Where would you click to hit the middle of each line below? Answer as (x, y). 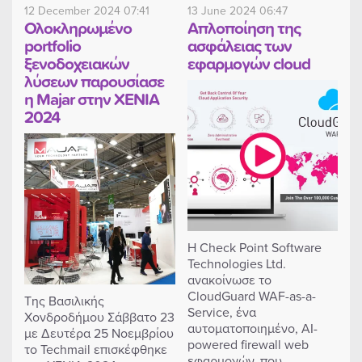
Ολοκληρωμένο (78, 27)
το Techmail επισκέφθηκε (96, 349)
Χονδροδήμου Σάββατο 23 (99, 316)
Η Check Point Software (254, 247)
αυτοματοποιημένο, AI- (252, 328)
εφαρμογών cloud (248, 63)
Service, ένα (221, 311)
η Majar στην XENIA (92, 99)
